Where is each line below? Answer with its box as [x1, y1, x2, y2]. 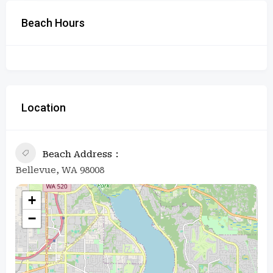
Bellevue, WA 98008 [15, 164, 104, 175]
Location [21, 101, 66, 114]
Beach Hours [21, 16, 85, 29]
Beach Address [42, 148, 112, 160]
